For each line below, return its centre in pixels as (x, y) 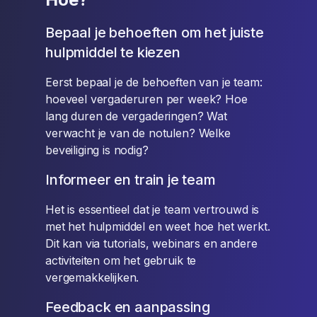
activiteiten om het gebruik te (121, 260)
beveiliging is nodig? (97, 150)
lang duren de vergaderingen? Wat (136, 116)
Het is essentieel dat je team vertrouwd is (152, 209)
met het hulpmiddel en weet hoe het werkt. (158, 226)
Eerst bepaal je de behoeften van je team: (154, 82)
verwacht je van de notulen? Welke (138, 133)
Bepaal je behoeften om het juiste (155, 33)
